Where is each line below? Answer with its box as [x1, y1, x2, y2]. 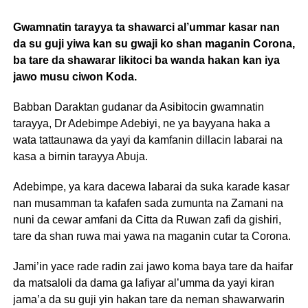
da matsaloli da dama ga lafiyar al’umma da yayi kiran [12, 276, 274, 289]
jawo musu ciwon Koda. [12, 70, 137, 82]
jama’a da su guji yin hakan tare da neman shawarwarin [12, 293, 285, 305]
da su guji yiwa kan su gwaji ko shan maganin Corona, [12, 37, 295, 49]
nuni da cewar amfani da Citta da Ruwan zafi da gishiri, [12, 213, 281, 225]
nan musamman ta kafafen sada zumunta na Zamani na [12, 197, 283, 209]
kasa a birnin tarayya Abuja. [12, 150, 148, 162]
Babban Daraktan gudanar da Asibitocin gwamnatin [12, 100, 264, 113]
